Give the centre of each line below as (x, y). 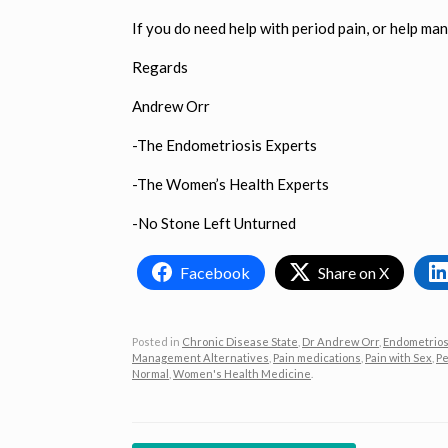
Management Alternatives (200, 357)
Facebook (215, 272)
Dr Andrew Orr (340, 341)
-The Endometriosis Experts (224, 144)
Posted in (157, 341)
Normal (150, 373)
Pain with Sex (398, 357)
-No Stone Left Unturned (214, 222)
